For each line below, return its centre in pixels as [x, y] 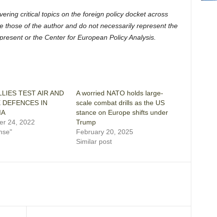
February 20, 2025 [104, 132]
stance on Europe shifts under [122, 113]
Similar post [94, 142]
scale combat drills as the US [120, 103]
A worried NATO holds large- [119, 93]
